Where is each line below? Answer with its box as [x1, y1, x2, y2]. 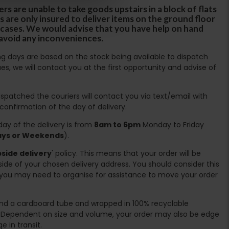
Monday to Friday [141, 119, 204, 130]
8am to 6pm [94, 119, 141, 130]
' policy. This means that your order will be [52, 148, 201, 158]
